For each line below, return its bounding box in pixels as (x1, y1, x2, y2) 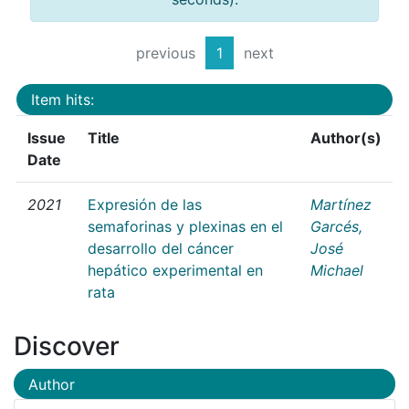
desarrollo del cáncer (88, 238, 234, 257)
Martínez (310, 194, 372, 214)
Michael (310, 260, 363, 279)
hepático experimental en (88, 260, 263, 279)
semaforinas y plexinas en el (88, 216, 283, 236)
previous (135, 44, 195, 63)
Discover (14, 330, 120, 362)
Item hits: (31, 89, 94, 109)
